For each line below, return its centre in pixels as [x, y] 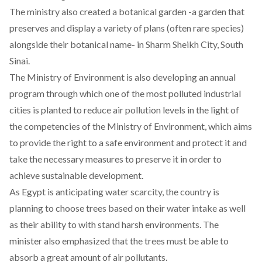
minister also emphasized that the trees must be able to [119, 240]
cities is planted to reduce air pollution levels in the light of [124, 109]
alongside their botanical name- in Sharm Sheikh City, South [126, 44]
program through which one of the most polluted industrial [125, 93]
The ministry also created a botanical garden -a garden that [127, 11]
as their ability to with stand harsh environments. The [114, 224]
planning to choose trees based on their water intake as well [127, 208]
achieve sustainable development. [76, 175]
